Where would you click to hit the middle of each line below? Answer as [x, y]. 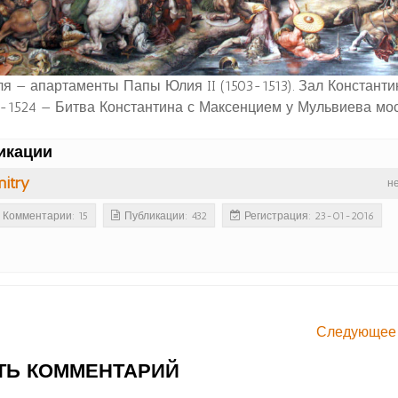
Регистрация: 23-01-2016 [309, 216]
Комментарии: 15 [45, 216]
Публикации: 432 [166, 216]
